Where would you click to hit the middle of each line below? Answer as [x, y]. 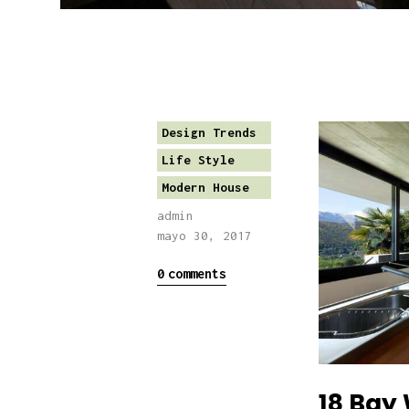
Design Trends [209, 133]
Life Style [198, 160]
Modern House [205, 188]
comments [197, 274]
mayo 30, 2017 [204, 236]
